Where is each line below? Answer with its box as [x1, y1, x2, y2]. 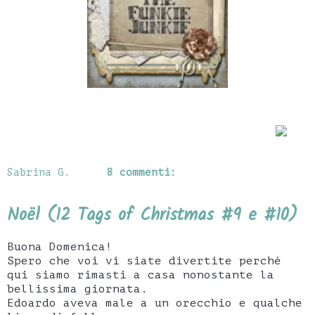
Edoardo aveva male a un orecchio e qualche [7, 297, 302, 310]
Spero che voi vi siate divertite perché [7, 255, 281, 268]
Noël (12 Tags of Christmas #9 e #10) [7, 202, 297, 230]
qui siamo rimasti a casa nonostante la [7, 269, 274, 282]
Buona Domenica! [7, 240, 112, 254]
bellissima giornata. [7, 283, 148, 296]
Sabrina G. [7, 167, 70, 179]
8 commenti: [107, 167, 177, 179]
